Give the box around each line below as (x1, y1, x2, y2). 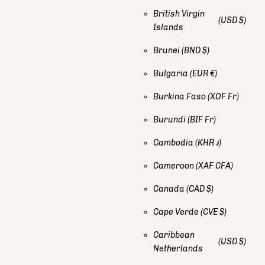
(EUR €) (190, 68, 217, 79)
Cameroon (153, 160, 196, 171)
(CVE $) (201, 206, 227, 217)
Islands (153, 22, 185, 33)
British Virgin (153, 8, 205, 19)
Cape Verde (153, 206, 201, 217)
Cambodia (153, 137, 195, 148)
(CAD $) (186, 183, 214, 194)
